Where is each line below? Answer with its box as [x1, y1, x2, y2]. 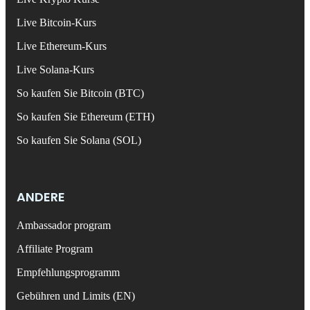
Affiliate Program [17, 242, 93, 255]
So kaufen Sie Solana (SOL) [17, 134, 141, 146]
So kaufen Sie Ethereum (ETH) [17, 110, 154, 122]
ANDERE [17, 188, 65, 206]
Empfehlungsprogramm [17, 266, 120, 278]
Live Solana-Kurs [17, 63, 94, 75]
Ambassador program [17, 219, 111, 231]
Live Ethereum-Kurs [17, 39, 107, 52]
